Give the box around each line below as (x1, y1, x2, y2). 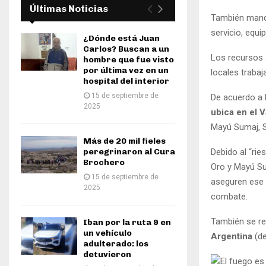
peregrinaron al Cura (83, 147, 175, 157)
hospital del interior (83, 76, 169, 86)
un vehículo (83, 228, 132, 238)
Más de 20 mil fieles (83, 136, 166, 146)
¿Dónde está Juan (83, 33, 160, 43)
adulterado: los (83, 239, 148, 249)
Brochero (83, 157, 125, 167)
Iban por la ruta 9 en (83, 217, 171, 227)
